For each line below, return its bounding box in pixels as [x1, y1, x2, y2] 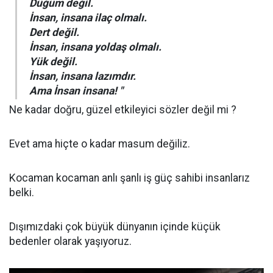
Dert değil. [29, 26, 79, 38]
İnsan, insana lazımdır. [29, 70, 136, 82]
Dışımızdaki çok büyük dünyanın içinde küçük [9, 221, 221, 233]
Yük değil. [29, 55, 77, 68]
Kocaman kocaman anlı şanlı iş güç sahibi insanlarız [9, 172, 250, 184]
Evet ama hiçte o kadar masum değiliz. [9, 138, 190, 150]
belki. [9, 186, 34, 199]
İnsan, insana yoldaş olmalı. [29, 41, 161, 53]
